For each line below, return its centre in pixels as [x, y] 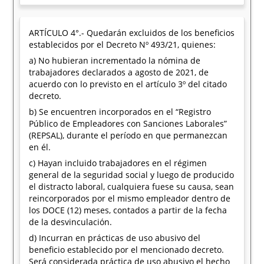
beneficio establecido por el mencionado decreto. [127, 250]
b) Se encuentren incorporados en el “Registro [120, 112]
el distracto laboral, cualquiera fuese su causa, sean [132, 187]
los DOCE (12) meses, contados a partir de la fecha [128, 210]
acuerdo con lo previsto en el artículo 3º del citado [128, 84]
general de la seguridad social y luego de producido [132, 175]
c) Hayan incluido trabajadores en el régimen [118, 163]
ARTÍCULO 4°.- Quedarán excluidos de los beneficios [132, 33]
